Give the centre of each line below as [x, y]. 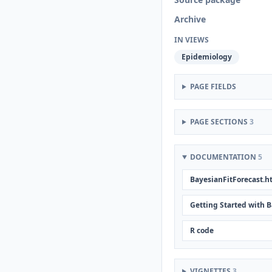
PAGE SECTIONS [219, 122]
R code [202, 230]
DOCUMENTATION [224, 157]
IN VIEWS [192, 40]
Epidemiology [207, 57]
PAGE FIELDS [213, 87]
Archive [190, 19]
